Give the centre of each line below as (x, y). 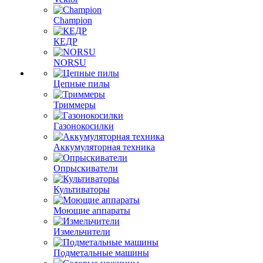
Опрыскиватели (86, 168)
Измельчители (82, 232)
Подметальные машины (101, 253)
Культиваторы (82, 189)
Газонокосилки (84, 126)
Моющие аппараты (92, 210)
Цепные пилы (82, 84)
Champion (73, 20)
